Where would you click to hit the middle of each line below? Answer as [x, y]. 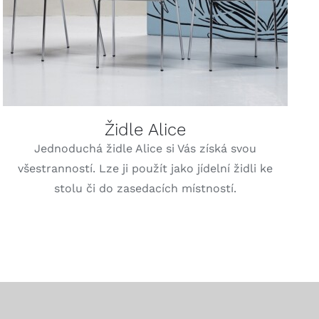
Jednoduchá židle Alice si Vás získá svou [145, 148]
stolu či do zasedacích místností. [145, 188]
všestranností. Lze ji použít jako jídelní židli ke [145, 168]
